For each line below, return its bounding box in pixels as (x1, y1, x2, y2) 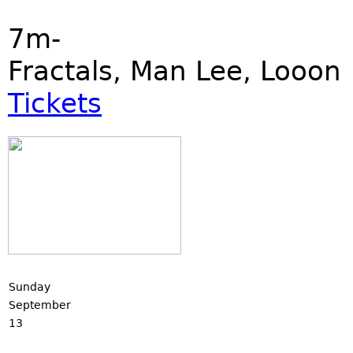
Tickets (8, 87, 102, 119)
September (9, 299, 71, 311)
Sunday (9, 281, 50, 293)
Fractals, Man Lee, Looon (8, 55, 341, 87)
